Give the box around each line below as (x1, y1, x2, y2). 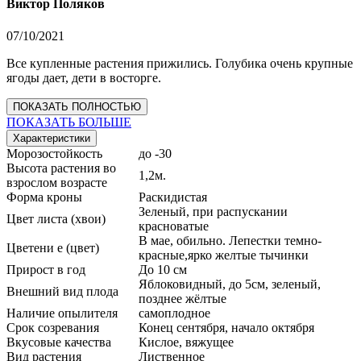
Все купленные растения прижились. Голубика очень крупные (6, 56, 353, 70)
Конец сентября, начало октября (139, 320, 314, 334)
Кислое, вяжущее (139, 334, 234, 349)
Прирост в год (6, 262, 89, 276)
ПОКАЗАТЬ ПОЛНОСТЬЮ (13, 100, 141, 113)
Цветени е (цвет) (6, 240, 99, 255)
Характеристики (13, 131, 90, 144)
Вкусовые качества (6, 334, 111, 349)
